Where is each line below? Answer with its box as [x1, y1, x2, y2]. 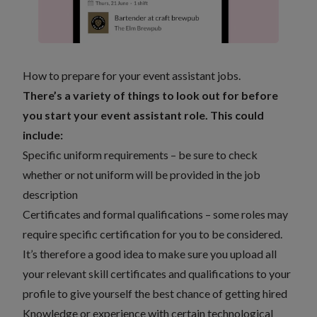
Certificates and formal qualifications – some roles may [23, 207, 288, 221]
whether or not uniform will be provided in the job [23, 168, 260, 181]
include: [23, 128, 63, 142]
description [23, 188, 81, 201]
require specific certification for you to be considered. [23, 227, 282, 241]
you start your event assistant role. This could [23, 108, 264, 122]
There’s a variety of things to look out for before [23, 88, 278, 102]
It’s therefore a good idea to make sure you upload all [23, 247, 277, 260]
